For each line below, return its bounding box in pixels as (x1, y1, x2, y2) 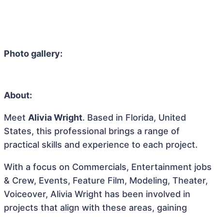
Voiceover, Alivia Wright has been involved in (4, 189, 190, 199)
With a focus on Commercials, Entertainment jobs (4, 162, 212, 172)
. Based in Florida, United (82, 112, 186, 123)
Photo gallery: (4, 48, 62, 59)
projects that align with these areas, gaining (4, 202, 187, 213)
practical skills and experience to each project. (4, 139, 198, 150)
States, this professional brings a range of (4, 126, 180, 136)
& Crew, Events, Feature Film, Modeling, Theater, (4, 175, 208, 186)
